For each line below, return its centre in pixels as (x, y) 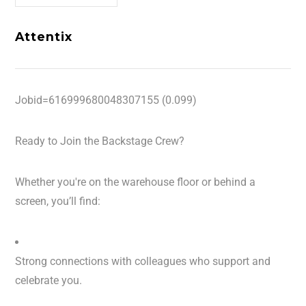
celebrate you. (49, 280)
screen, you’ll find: (58, 201)
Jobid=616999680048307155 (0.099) (106, 100)
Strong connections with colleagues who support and (143, 261)
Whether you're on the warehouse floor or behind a (136, 182)
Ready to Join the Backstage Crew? (100, 141)
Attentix (44, 37)
